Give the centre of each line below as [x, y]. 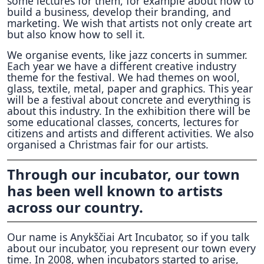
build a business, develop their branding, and [119, 12]
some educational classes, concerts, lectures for [123, 122]
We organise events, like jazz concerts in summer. [127, 55]
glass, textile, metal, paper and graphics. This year [130, 88]
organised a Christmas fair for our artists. [108, 144]
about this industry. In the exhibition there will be [129, 111]
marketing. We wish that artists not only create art [129, 23]
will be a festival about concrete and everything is [129, 100]
